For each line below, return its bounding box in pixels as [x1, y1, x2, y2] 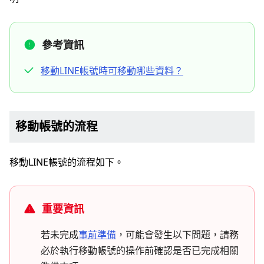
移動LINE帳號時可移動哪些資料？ [41, 64, 183, 77]
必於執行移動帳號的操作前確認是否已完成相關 [41, 244, 239, 257]
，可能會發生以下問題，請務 [116, 228, 239, 241]
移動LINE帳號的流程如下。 [9, 156, 124, 169]
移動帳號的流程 [15, 118, 98, 134]
